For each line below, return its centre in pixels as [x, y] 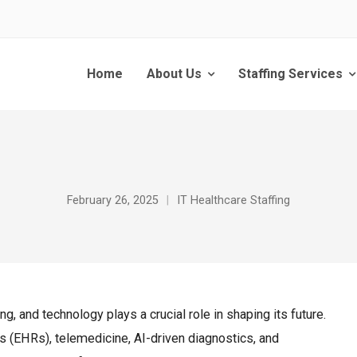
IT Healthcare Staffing [233, 200]
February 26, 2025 [113, 200]
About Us [174, 74]
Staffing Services [290, 74]
